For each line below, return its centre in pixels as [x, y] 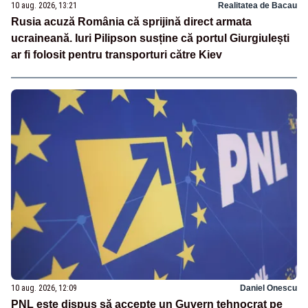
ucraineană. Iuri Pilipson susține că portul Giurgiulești [150, 38]
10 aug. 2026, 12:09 [44, 288]
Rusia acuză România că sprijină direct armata [131, 22]
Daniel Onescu [268, 288]
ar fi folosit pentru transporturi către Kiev [117, 55]
